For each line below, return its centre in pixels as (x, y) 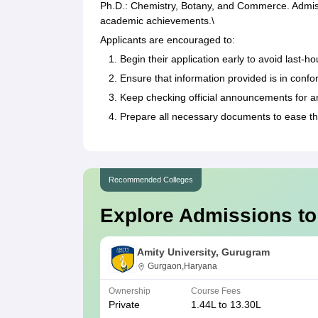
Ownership (130, 291)
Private (124, 305)
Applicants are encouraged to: (168, 40)
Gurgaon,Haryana (182, 267)
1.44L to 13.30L (226, 305)
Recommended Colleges (151, 180)
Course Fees (216, 291)
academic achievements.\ (157, 21)
